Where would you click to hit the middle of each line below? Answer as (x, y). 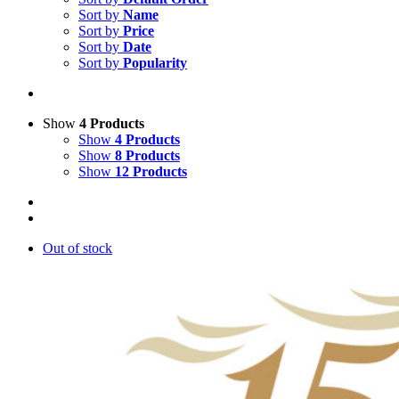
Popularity (155, 63)
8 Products (147, 155)
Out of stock (77, 248)
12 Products (151, 171)
